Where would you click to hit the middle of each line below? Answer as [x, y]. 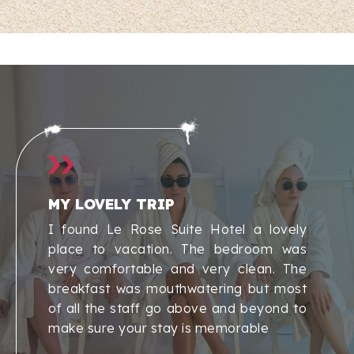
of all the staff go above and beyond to [177, 308]
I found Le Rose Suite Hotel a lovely [177, 229]
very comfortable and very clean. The [177, 268]
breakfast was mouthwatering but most [177, 288]
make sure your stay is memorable [160, 328]
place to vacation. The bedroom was [177, 249]
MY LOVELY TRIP [111, 204]
